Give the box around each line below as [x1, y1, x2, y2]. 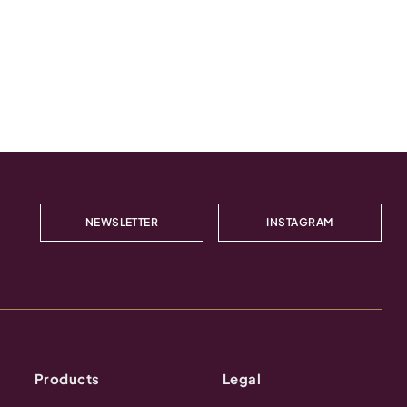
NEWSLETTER [84, 215, 159, 230]
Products [35, 369, 100, 387]
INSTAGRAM [266, 215, 333, 230]
